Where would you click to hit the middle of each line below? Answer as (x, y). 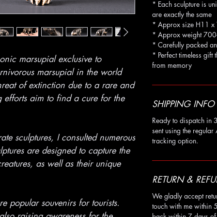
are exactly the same (182, 14)
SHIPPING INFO (183, 103)
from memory (172, 65)
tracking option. (175, 140)
